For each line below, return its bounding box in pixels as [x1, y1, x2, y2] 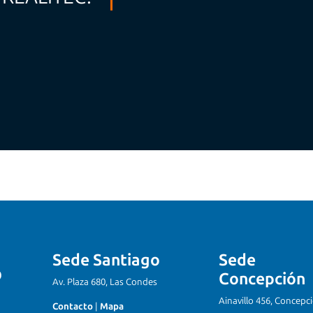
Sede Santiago [52, 249, 160, 270]
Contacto [52, 300, 93, 312]
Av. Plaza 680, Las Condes [52, 276, 157, 287]
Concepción [219, 268, 305, 289]
